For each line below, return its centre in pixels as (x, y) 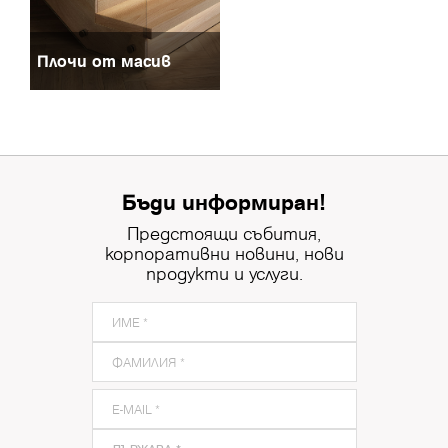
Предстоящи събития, (224, 233)
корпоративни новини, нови (224, 253)
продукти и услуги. (224, 273)
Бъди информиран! (224, 201)
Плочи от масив (104, 60)
